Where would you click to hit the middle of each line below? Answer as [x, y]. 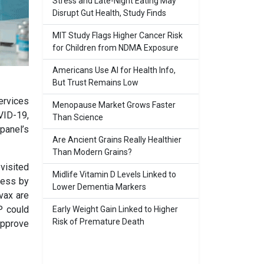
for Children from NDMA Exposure [115, 48]
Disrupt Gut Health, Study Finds [109, 13]
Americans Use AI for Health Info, [114, 70]
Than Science [78, 117]
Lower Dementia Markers [99, 187]
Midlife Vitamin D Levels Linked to [114, 174]
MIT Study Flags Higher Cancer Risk [118, 35]
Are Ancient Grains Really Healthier [117, 140]
